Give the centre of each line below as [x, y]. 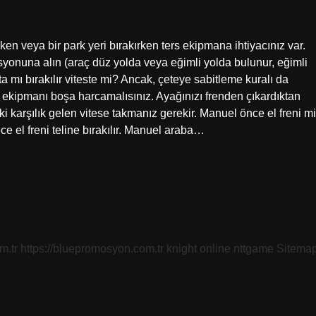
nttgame [254, 249]
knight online [199, 249]
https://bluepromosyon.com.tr [92, 249]
